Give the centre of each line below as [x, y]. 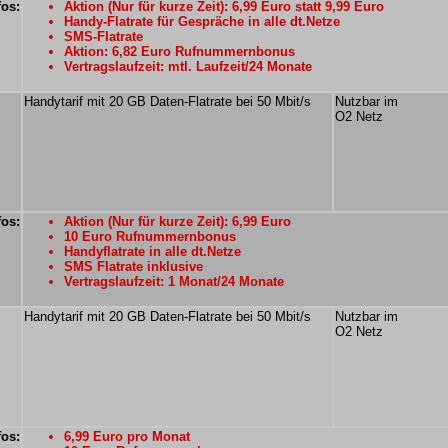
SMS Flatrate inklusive [133, 266]
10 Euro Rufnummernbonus [150, 236]
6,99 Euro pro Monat [127, 436]
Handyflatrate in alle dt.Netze [152, 251]
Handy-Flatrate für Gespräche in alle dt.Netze [202, 21]
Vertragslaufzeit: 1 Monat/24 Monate [174, 281]
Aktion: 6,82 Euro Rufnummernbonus [179, 51]
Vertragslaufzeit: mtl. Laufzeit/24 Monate [188, 66]
